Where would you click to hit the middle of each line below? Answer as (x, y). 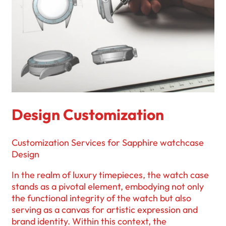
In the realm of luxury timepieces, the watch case (110, 175)
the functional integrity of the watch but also (101, 198)
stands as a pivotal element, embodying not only (108, 187)
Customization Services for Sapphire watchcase (108, 143)
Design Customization (88, 115)
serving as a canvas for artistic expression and (105, 210)
